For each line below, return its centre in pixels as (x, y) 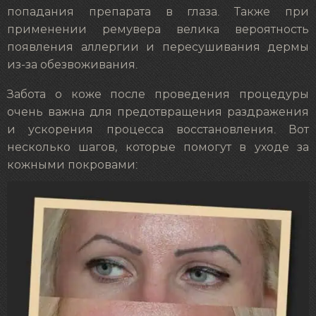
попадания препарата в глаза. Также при (158, 12)
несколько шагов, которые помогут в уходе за (158, 148)
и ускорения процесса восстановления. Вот (158, 130)
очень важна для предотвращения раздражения (158, 113)
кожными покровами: (72, 165)
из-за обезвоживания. (72, 65)
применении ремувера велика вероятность (158, 29)
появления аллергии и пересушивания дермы (158, 47)
